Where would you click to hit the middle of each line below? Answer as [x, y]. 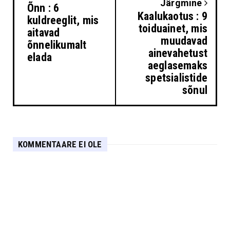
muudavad [184, 41]
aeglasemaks [177, 66]
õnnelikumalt [57, 45]
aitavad [44, 33]
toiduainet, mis [173, 29]
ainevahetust [178, 53]
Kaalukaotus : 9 [172, 16]
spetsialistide [176, 78]
